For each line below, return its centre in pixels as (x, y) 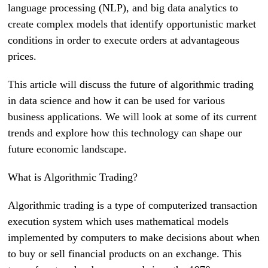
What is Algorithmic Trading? (73, 177)
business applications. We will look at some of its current (133, 117)
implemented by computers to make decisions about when (134, 238)
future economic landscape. (68, 149)
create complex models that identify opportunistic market (132, 24)
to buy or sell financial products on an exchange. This (125, 254)
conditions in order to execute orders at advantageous (124, 40)
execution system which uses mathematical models (118, 222)
